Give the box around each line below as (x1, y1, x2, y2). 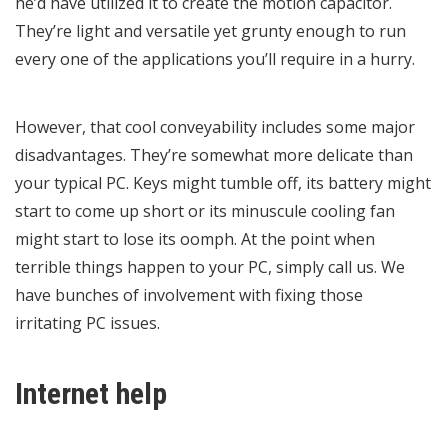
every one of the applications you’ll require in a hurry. (15, 47, 415, 70)
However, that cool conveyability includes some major (15, 115, 415, 138)
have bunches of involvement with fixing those (15, 283, 363, 306)
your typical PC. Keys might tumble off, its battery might (15, 171, 431, 194)
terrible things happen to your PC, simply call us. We (15, 255, 405, 278)
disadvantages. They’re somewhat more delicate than (15, 143, 413, 166)
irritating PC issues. (15, 311, 160, 334)
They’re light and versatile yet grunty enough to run (15, 19, 406, 42)
